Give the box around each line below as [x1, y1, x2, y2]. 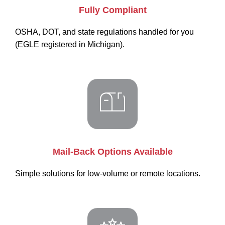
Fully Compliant [78, 5, 147, 15]
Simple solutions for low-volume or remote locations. [15, 169, 200, 178]
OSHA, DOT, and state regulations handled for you [15, 28, 194, 36]
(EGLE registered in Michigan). [15, 40, 125, 49]
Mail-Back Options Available [52, 147, 173, 157]
